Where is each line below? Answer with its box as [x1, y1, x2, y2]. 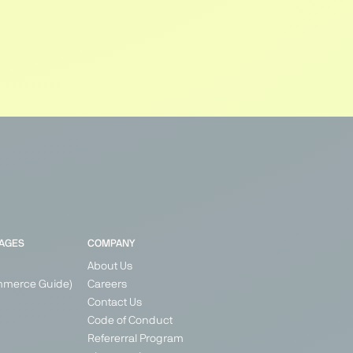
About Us [87, 261, 132, 273]
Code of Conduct [87, 315, 173, 327]
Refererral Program [87, 333, 184, 345]
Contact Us [87, 297, 142, 309]
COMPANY [87, 239, 135, 250]
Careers [87, 279, 127, 291]
